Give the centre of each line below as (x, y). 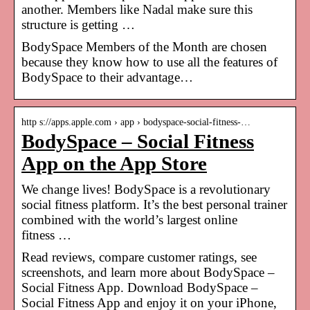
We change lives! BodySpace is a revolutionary (146, 189)
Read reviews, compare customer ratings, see (139, 257)
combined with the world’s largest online (129, 219)
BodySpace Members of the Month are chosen (144, 46)
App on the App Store (114, 163)
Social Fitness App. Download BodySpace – (140, 287)
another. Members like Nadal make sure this (137, 9)
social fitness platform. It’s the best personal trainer (154, 204)
